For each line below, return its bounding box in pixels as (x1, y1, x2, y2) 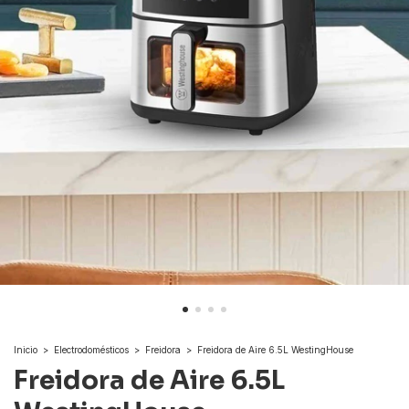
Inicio (14, 344, 37, 356)
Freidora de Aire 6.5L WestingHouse (197, 344, 353, 356)
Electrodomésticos (54, 344, 129, 356)
